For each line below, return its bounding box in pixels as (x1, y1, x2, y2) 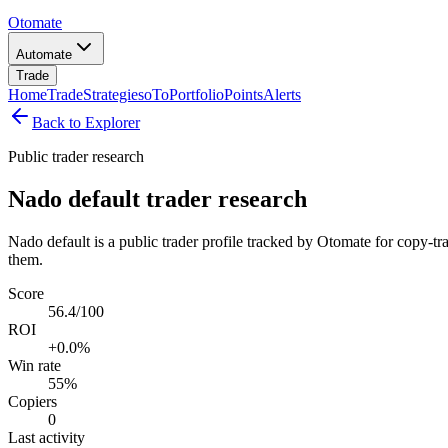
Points (224, 86, 263, 103)
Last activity (8, 428, 85, 446)
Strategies (83, 86, 144, 103)
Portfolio (169, 86, 224, 103)
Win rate (8, 356, 61, 374)
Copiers (8, 392, 57, 410)
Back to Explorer (32, 114, 140, 131)
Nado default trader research (8, 185, 307, 212)
